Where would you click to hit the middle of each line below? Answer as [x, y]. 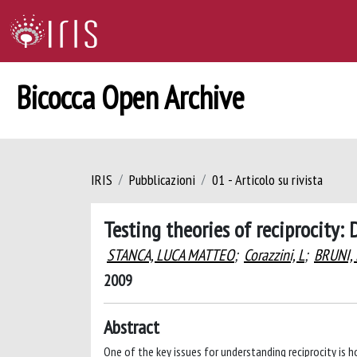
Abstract [131, 327]
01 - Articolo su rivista [267, 180]
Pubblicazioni [162, 180]
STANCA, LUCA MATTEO [171, 255]
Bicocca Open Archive [130, 97]
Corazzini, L [274, 255]
